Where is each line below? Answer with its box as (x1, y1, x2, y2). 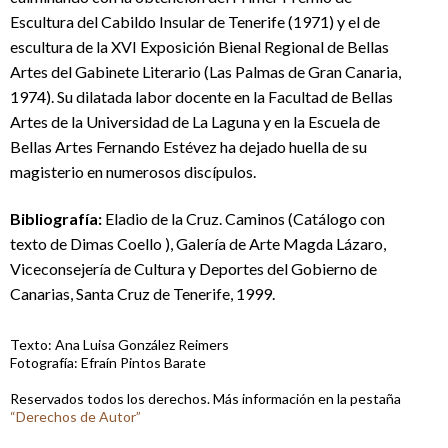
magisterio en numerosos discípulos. (10, 162, 256, 181)
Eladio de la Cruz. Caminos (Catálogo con (102, 209, 385, 228)
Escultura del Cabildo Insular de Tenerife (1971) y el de (10, 12, 380, 31)
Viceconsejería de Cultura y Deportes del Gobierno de (10, 259, 377, 278)
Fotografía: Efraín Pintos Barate (10, 354, 206, 371)
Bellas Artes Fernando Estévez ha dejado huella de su (10, 137, 367, 156)
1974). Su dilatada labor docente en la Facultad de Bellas (10, 87, 393, 106)
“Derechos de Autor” (10, 408, 141, 425)
